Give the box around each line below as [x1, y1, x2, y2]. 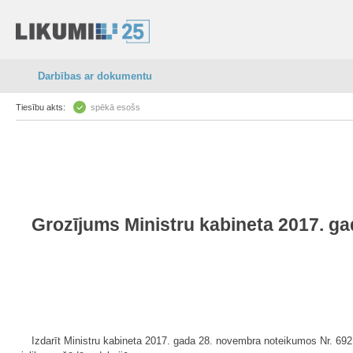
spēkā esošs [91, 102, 140, 112]
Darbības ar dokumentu [38, 70, 152, 82]
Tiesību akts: [16, 102, 65, 112]
